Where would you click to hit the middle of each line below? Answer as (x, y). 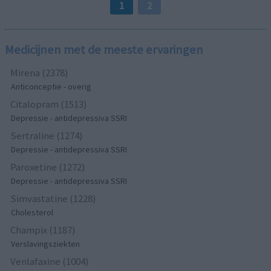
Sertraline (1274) (47, 135)
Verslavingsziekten (46, 243)
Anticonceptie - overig (51, 86)
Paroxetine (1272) (48, 167)
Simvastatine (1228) (54, 198)
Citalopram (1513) (49, 104)
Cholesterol (32, 212)
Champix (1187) (43, 230)
